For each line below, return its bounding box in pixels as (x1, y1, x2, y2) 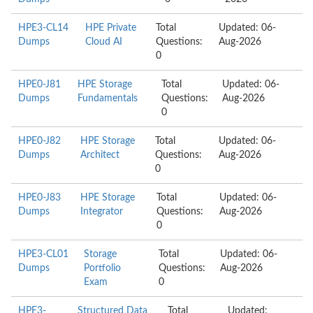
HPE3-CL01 (18, 249, 68, 259)
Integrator (80, 207, 123, 217)
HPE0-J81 (18, 80, 61, 89)
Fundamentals (78, 94, 138, 103)
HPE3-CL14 (18, 23, 68, 33)
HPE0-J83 (18, 193, 61, 203)
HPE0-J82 (18, 136, 61, 146)
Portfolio (83, 263, 121, 273)
